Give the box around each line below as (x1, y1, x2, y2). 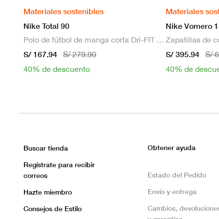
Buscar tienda (23, 144, 68, 153)
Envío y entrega (148, 187, 197, 196)
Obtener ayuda (148, 143, 196, 152)
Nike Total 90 (23, 21, 69, 31)
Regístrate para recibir (23, 160, 95, 169)
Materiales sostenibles (23, 6, 104, 16)
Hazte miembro (23, 188, 72, 197)
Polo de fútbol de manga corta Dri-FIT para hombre (156, 35, 164, 44)
